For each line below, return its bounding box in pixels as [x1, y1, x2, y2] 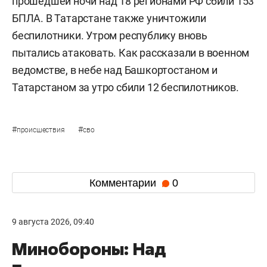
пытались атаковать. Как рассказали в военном [12, 46, 250, 60]
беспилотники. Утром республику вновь [12, 29, 207, 42]
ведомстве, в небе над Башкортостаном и [12, 64, 218, 77]
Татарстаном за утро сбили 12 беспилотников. [12, 81, 239, 94]
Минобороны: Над [12, 238, 166, 260]
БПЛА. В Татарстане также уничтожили [12, 12, 206, 25]
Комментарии [89, 176, 159, 189]
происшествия [16, 126, 67, 135]
